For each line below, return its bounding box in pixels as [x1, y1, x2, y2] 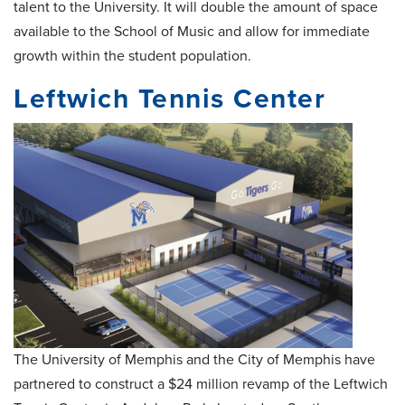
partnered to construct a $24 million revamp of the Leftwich [14, 374, 388, 393]
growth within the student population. [14, 46, 255, 65]
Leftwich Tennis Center [14, 81, 334, 116]
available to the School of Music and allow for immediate [14, 22, 370, 41]
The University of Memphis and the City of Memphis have [14, 350, 375, 369]
